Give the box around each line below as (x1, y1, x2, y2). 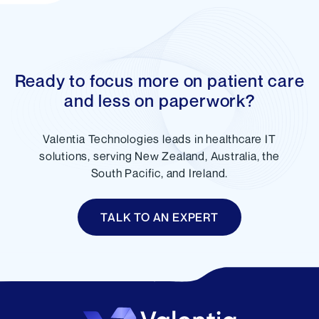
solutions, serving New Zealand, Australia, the (39, 149, 280, 163)
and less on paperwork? (64, 90, 255, 110)
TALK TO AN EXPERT (100, 210, 219, 224)
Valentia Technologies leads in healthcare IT (43, 132, 276, 146)
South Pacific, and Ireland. (90, 166, 229, 180)
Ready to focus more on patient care (14, 70, 305, 90)
